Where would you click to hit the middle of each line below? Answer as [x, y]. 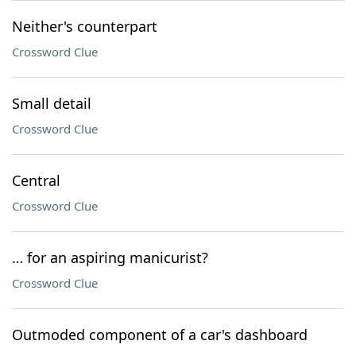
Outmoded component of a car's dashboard [160, 335]
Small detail [52, 103]
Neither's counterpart [85, 26]
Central [36, 180]
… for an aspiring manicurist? [110, 257]
